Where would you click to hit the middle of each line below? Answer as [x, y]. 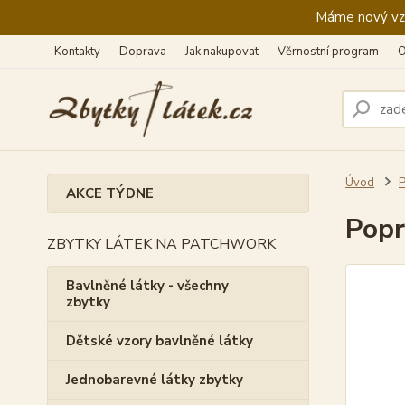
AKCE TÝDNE [110, 193]
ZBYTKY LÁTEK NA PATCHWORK [161, 244]
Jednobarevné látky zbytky [155, 380]
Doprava [143, 52]
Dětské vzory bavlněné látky [160, 341]
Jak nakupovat [222, 52]
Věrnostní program [328, 52]
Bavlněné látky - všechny [147, 286]
